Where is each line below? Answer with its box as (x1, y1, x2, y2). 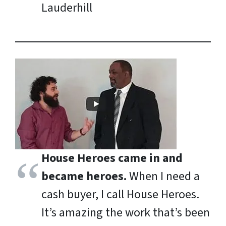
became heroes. (41, 167, 127, 186)
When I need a (127, 167, 200, 186)
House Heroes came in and (41, 149, 183, 167)
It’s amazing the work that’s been (41, 204, 210, 222)
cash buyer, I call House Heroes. (41, 186, 199, 204)
